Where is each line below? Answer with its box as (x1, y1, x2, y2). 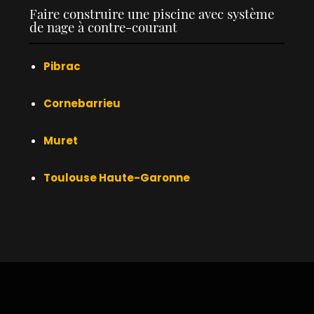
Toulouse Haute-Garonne (43, 170, 191, 185)
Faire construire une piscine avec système (29, 8, 275, 22)
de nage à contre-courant (29, 22, 178, 36)
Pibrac (43, 58, 81, 74)
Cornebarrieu (43, 95, 121, 111)
